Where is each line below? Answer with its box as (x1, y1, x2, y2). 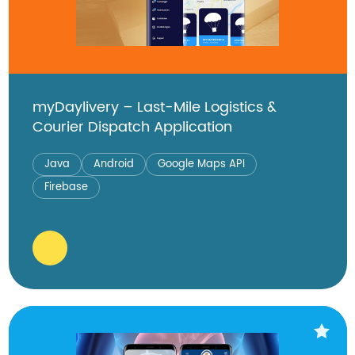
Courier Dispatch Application (32, 115, 232, 139)
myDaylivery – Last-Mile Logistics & (32, 95, 277, 119)
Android (93, 155, 134, 173)
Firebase (44, 178, 88, 196)
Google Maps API (157, 155, 245, 173)
